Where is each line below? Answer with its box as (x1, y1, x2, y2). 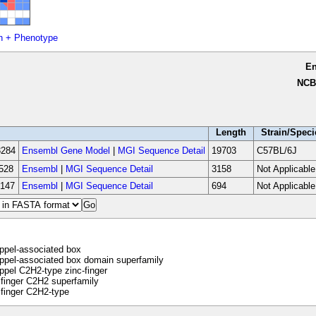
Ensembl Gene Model (21, 145, 110, 157)
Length (215, 127, 246, 138)
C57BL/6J (256, 145, 297, 157)
